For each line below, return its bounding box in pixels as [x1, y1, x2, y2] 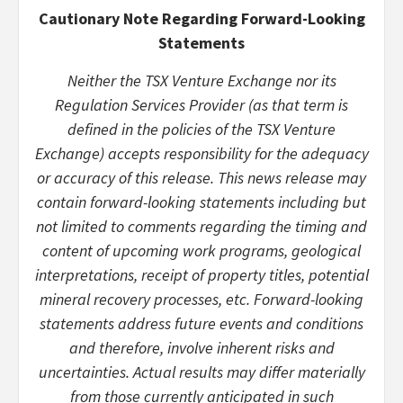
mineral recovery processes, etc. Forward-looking [40, 288, 363, 309]
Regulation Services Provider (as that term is [55, 94, 348, 115]
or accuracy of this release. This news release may [37, 166, 366, 188]
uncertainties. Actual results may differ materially [38, 361, 365, 382]
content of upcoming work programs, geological [42, 239, 361, 261]
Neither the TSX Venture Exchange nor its [67, 69, 336, 91]
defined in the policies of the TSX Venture [67, 118, 336, 139]
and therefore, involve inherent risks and [68, 336, 335, 358]
